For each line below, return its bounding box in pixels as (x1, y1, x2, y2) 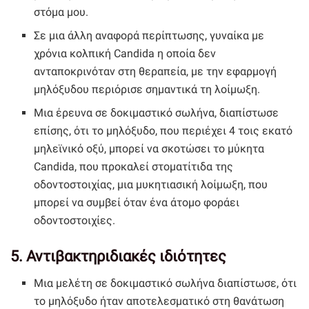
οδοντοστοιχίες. (34, 213, 116, 227)
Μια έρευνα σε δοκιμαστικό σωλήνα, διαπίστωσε (34, 106, 279, 119)
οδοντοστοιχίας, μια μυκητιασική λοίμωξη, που (34, 177, 268, 191)
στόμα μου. (34, 5, 89, 19)
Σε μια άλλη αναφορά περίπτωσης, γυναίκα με (34, 28, 265, 42)
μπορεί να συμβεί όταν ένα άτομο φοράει (34, 195, 240, 209)
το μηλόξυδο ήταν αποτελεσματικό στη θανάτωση (34, 294, 285, 308)
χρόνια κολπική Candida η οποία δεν (34, 46, 217, 60)
